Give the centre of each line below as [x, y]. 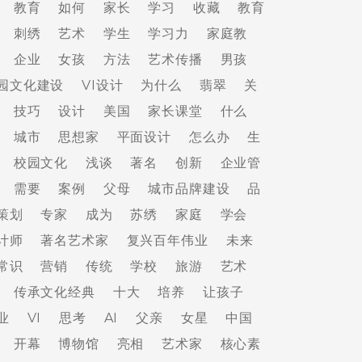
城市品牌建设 [189, 189]
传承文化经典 [54, 292]
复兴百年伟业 [167, 240]
